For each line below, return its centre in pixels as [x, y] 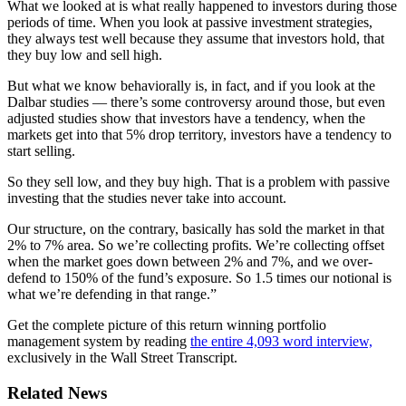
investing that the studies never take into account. [147, 198]
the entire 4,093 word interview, [281, 341]
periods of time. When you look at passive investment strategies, [190, 22]
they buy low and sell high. [85, 54]
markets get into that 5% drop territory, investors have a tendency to [199, 134]
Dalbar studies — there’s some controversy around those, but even [196, 101]
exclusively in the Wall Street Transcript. [122, 357]
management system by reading [99, 341]
